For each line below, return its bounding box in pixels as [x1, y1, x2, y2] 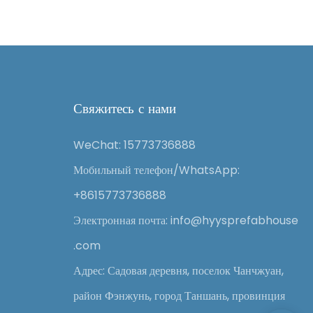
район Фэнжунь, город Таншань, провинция [73, 288, 285, 305]
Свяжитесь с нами [73, 101, 176, 117]
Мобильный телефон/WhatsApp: [73, 162, 240, 179]
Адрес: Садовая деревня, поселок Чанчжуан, [73, 263, 284, 279]
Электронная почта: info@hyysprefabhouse [73, 212, 298, 229]
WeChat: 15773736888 [73, 137, 196, 154]
